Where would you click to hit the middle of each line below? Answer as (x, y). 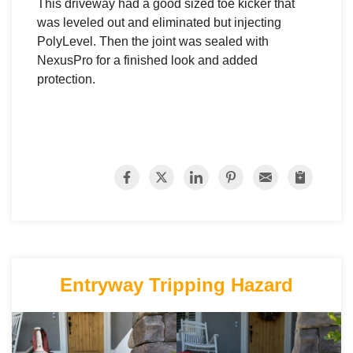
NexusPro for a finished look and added (147, 60)
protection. (66, 79)
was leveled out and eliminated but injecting (159, 22)
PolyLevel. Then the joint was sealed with (153, 41)
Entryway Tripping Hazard (176, 284)
